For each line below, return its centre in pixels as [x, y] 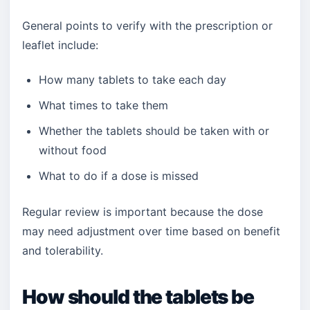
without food [73, 150]
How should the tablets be [138, 297]
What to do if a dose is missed [119, 176]
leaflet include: [60, 45]
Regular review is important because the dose [143, 212]
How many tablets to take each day [133, 80]
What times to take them [103, 105]
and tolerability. [63, 250]
